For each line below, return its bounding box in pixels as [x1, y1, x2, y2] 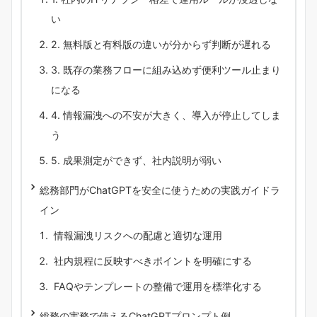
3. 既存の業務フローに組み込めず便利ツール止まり [51, 63, 281, 76]
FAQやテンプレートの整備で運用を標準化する [51, 279, 262, 292]
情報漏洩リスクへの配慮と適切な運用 [51, 229, 222, 241]
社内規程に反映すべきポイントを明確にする [51, 254, 252, 267]
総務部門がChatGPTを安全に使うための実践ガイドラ [40, 183, 280, 196]
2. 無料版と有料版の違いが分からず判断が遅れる [51, 38, 271, 50]
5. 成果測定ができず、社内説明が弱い [51, 154, 221, 166]
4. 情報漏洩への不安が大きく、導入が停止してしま [51, 108, 281, 121]
